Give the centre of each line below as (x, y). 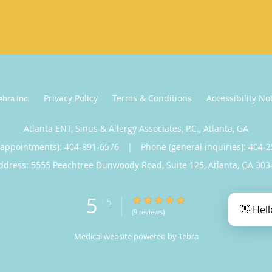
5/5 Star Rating (161, 200)
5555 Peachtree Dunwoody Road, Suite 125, (119, 165)
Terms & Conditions (152, 98)
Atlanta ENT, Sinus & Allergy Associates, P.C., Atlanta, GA (136, 128)
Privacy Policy (70, 98)
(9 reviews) (148, 211)
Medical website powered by (126, 236)
